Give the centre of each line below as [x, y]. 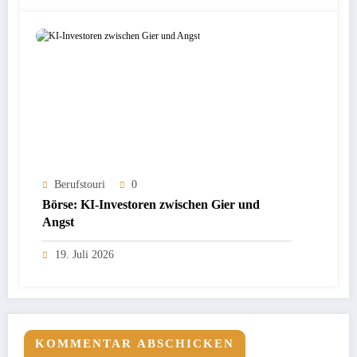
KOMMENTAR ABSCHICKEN [135, 344]
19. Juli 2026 [84, 255]
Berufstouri [80, 185]
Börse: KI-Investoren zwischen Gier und [151, 205]
